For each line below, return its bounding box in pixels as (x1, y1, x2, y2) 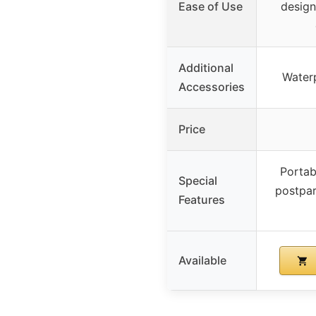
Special (178, 173, 217, 188)
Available (178, 253, 226, 267)
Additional (178, 60, 233, 75)
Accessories (178, 79, 245, 94)
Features (178, 192, 225, 207)
